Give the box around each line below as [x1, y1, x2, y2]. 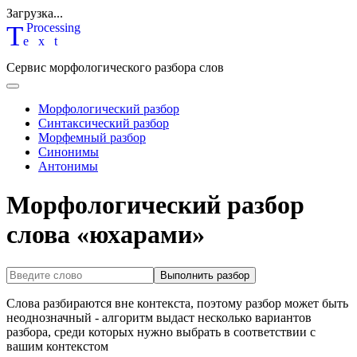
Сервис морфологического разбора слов [6, 61, 224, 74]
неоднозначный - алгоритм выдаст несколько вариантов [6, 310, 312, 324]
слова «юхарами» [6, 220, 205, 249]
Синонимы [38, 145, 99, 159]
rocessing [33, 21, 80, 34]
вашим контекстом [6, 339, 108, 353]
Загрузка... [6, 6, 63, 20]
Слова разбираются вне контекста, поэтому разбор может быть [6, 296, 348, 310]
